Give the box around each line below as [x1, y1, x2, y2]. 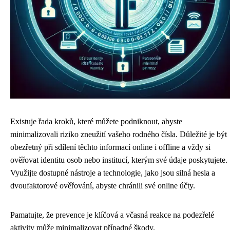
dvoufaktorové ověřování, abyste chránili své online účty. [10, 181, 195, 190]
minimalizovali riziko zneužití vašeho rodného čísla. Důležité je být [10, 130, 227, 139]
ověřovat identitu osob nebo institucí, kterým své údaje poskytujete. [10, 156, 227, 164]
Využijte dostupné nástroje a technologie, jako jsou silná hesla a [10, 168, 215, 177]
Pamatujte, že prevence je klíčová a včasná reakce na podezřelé [10, 210, 214, 219]
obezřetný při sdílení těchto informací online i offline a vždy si [10, 143, 210, 151]
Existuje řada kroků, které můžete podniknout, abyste [10, 117, 182, 126]
